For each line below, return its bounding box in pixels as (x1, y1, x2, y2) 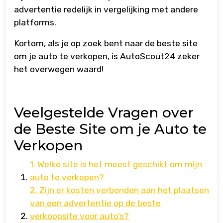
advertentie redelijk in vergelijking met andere (14, 4, 198, 15)
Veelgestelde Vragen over (14, 104, 194, 121)
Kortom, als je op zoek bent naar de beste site (14, 38, 198, 49)
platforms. (14, 17, 56, 28)
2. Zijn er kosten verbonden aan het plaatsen (30, 185, 209, 196)
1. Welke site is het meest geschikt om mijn (30, 159, 202, 170)
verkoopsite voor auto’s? (30, 211, 129, 222)
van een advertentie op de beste (30, 198, 161, 209)
